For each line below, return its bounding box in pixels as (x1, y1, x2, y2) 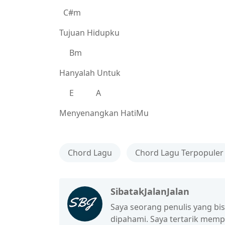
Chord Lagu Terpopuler (135, 147, 223, 158)
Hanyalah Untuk (59, 67, 121, 78)
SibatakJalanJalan (110, 185, 189, 197)
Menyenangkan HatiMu (59, 107, 151, 119)
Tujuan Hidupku (59, 27, 120, 38)
